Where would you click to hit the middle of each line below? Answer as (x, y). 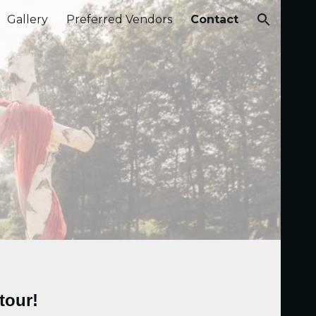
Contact (214, 19)
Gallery (28, 19)
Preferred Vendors (119, 19)
